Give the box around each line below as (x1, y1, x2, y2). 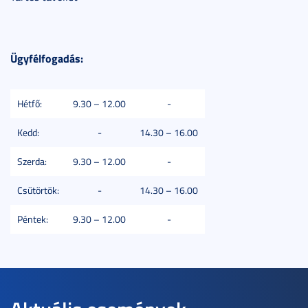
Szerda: (17, 155, 47, 168)
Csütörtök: (17, 184, 59, 197)
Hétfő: (17, 97, 42, 110)
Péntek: (17, 212, 48, 225)
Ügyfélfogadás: (10, 50, 83, 66)
